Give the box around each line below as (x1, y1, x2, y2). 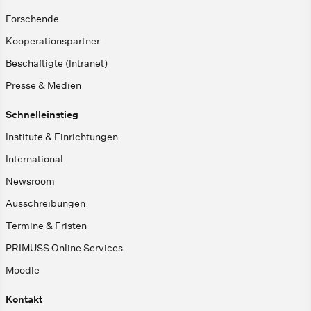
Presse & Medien (6, 79, 81, 92)
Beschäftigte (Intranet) (6, 57, 108, 70)
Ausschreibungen (6, 197, 85, 210)
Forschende (6, 12, 59, 26)
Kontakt (6, 293, 42, 306)
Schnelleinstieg (6, 108, 78, 121)
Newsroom (6, 175, 55, 188)
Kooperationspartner (6, 35, 100, 48)
